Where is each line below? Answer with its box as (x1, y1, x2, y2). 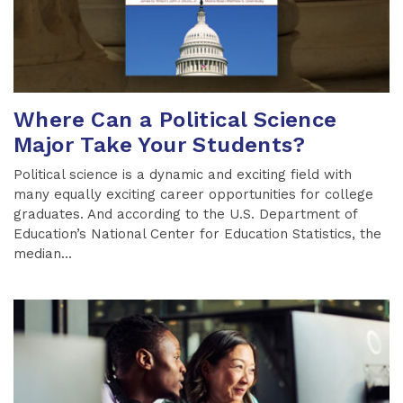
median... (13, 245, 72, 262)
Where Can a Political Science (13, 106, 337, 132)
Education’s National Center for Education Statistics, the (13, 225, 381, 242)
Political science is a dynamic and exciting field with (13, 166, 352, 183)
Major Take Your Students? (13, 131, 305, 157)
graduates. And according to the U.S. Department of (13, 205, 357, 222)
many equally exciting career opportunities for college (13, 185, 373, 202)
